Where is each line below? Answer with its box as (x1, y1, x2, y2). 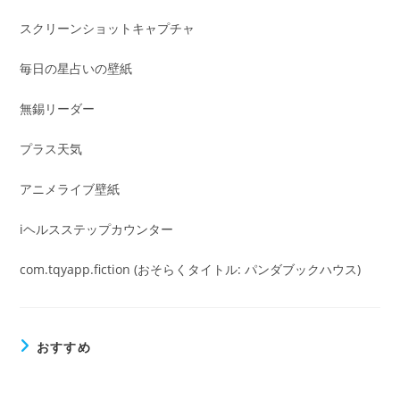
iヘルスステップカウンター (20, 221, 174, 238)
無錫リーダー (20, 100, 96, 118)
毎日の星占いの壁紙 (20, 60, 133, 78)
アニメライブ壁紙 (20, 180, 121, 198)
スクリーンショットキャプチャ (20, 20, 196, 37)
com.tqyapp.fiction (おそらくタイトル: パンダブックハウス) (20, 261, 362, 279)
